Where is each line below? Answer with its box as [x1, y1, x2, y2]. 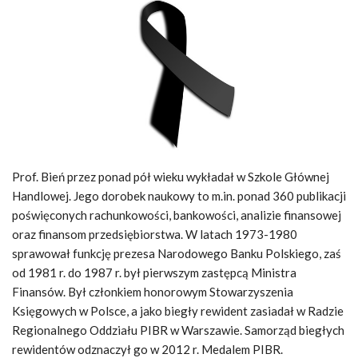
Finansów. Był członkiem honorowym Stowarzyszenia [12, 284, 293, 299]
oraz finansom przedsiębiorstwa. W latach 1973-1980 [12, 226, 297, 241]
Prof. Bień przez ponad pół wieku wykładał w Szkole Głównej [12, 169, 329, 184]
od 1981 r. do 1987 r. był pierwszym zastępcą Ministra [12, 265, 296, 280]
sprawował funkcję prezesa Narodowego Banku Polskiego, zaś [12, 245, 341, 261]
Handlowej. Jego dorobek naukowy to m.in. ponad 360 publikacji [12, 188, 346, 203]
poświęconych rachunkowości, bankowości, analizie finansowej [12, 207, 341, 222]
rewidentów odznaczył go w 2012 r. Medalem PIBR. [12, 341, 283, 356]
